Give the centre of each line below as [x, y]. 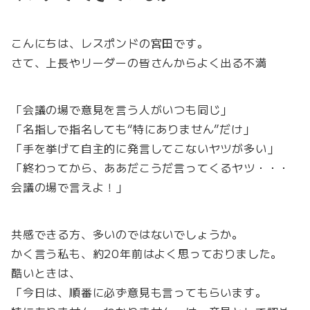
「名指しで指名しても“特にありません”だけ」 [133, 129]
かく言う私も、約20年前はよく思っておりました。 [147, 254]
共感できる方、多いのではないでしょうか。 [127, 234]
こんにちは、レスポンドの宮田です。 [110, 43]
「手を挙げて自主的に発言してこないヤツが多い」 [145, 148]
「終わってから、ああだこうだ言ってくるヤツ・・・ [151, 168]
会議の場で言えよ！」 [69, 187]
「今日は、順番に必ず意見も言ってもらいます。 [139, 292]
